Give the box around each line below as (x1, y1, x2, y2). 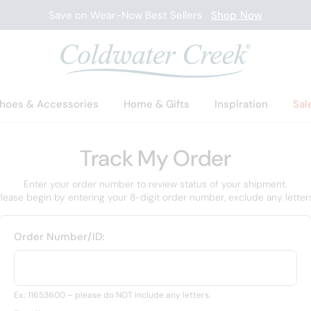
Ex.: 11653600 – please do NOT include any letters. (14, 289, 210, 301)
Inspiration (214, 97, 268, 111)
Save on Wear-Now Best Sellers (48, 8, 211, 22)
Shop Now (210, 8, 263, 22)
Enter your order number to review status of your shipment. (24, 178, 287, 190)
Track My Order (80, 144, 231, 173)
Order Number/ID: (14, 230, 104, 244)
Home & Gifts (123, 97, 190, 111)
